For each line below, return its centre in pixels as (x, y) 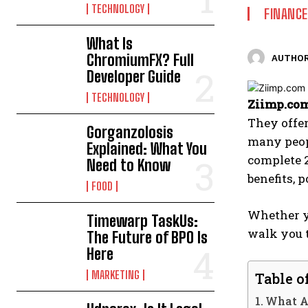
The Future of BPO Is (147, 238)
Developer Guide (134, 77)
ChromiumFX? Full (141, 60)
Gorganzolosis (130, 132)
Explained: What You (147, 149)
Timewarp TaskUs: (143, 221)
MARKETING (116, 275)
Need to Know (129, 165)
